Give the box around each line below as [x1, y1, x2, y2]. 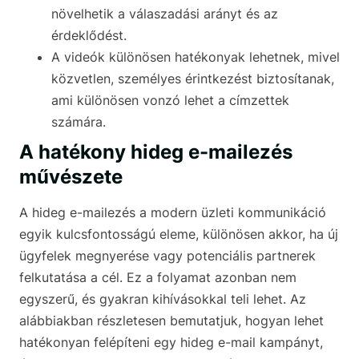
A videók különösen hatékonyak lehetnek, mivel [51, 49, 340, 66]
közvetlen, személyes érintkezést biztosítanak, [51, 71, 334, 87]
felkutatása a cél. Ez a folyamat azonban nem [19, 269, 296, 286]
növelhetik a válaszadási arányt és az [51, 6, 278, 22]
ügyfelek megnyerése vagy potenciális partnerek [19, 248, 316, 264]
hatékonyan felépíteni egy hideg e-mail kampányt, [19, 334, 323, 351]
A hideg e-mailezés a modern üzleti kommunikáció [19, 204, 326, 221]
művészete [19, 165, 123, 189]
